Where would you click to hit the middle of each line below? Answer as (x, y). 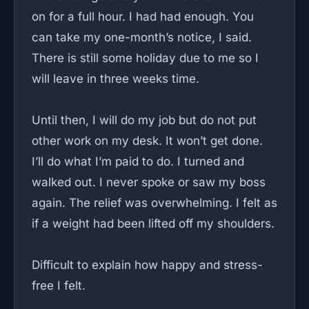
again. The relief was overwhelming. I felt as (154, 203)
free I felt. (59, 286)
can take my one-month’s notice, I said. (142, 37)
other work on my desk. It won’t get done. (147, 141)
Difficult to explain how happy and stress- (147, 265)
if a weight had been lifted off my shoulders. (153, 223)
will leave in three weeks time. (116, 79)
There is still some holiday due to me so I (145, 58)
